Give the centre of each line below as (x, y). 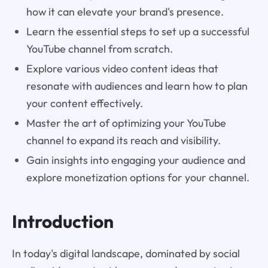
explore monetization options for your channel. (138, 177)
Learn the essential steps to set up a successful (138, 32)
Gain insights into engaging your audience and (135, 160)
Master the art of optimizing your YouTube (126, 123)
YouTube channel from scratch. (99, 49)
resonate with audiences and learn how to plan (137, 86)
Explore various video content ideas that (122, 69)
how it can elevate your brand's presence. (125, 12)
